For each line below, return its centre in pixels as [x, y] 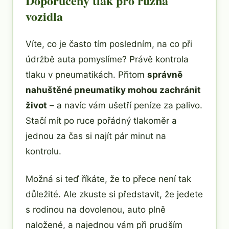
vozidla [44, 16]
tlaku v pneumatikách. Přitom [86, 74]
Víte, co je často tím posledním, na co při [109, 44]
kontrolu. [43, 151]
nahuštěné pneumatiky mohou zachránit [113, 90]
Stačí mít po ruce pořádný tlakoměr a [101, 120]
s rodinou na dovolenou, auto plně [96, 209]
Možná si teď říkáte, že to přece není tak [108, 179]
